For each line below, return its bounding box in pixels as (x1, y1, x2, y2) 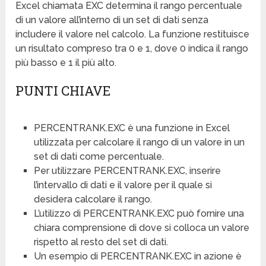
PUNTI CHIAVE (15, 82, 111, 100)
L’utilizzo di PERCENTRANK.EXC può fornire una (33, 208, 244, 220)
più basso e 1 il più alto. (15, 57, 117, 69)
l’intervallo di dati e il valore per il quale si (33, 179, 212, 191)
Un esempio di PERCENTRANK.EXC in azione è (33, 251, 242, 262)
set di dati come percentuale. (33, 151, 164, 163)
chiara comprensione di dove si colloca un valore (33, 222, 249, 234)
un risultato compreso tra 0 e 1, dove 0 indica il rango (15, 43, 249, 55)
